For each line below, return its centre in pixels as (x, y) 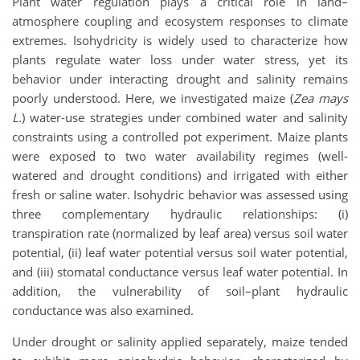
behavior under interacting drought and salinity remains (180, 78)
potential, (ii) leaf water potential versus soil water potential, (180, 252)
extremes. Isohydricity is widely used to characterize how (180, 40)
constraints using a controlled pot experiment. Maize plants (180, 136)
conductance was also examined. (103, 310)
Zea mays (321, 98)
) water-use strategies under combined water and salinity (185, 117)
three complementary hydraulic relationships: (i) (180, 213)
